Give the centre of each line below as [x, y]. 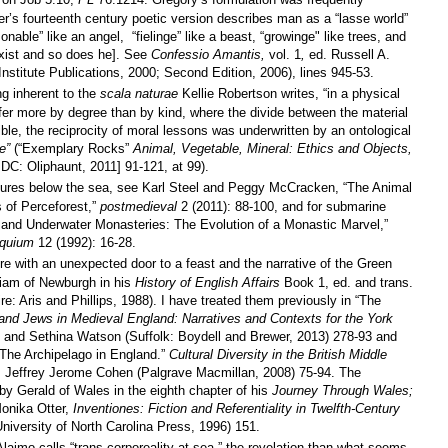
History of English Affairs [207, 282]
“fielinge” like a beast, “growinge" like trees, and [269, 36]
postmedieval [140, 206]
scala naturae [139, 93]
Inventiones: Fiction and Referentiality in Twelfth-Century [236, 408]
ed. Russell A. [349, 54]
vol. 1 [285, 54]
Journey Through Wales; [342, 390]
